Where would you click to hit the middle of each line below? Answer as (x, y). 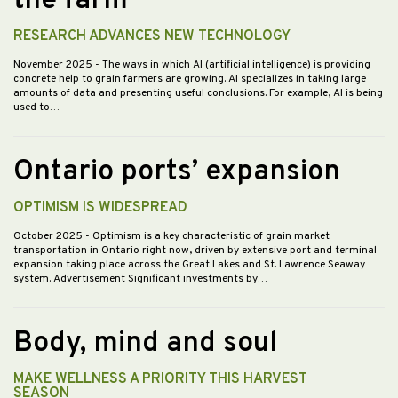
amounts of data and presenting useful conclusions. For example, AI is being (198, 94)
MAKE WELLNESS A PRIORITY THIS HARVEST (160, 380)
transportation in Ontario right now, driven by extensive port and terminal (195, 251)
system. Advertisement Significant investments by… (140, 279)
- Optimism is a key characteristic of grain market (207, 237)
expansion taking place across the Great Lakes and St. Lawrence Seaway (189, 265)
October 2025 (49, 237)
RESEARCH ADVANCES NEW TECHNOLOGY (152, 37)
